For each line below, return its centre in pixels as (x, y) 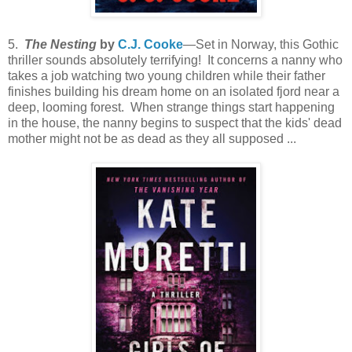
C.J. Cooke (150, 44)
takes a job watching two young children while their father (167, 76)
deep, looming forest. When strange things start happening (171, 107)
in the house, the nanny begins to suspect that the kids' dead (175, 123)
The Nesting (60, 44)
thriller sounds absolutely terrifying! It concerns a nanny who (175, 60)
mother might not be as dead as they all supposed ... (152, 139)
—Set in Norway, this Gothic (261, 44)
